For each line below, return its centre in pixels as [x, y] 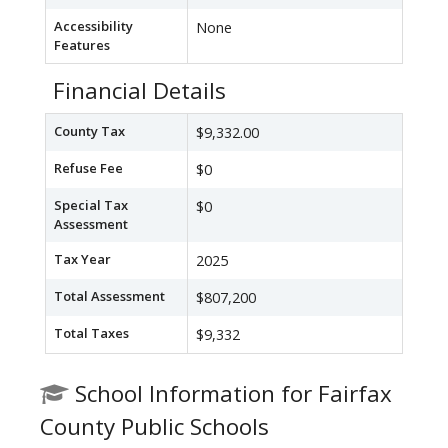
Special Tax [91, 205]
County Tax [89, 131]
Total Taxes [91, 333]
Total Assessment [109, 296]
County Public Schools [154, 427]
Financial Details [139, 91]
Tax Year [82, 259]
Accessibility [93, 26]
